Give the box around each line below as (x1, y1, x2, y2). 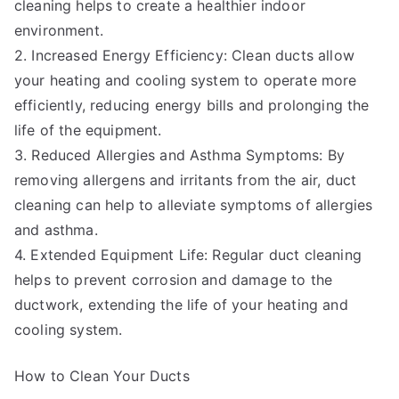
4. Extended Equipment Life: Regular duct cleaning (14, 246, 362, 264)
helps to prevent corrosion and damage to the (14, 271, 333, 289)
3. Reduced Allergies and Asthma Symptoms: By (14, 146, 346, 164)
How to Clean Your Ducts (14, 367, 190, 385)
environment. (14, 21, 103, 39)
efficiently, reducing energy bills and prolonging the (14, 96, 370, 114)
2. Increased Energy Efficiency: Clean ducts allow (14, 46, 354, 64)
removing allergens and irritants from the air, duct (14, 171, 357, 189)
